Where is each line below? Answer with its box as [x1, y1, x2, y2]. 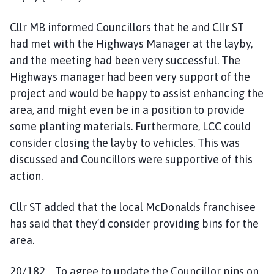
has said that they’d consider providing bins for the [10, 217, 259, 230]
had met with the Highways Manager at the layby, [10, 37, 253, 50]
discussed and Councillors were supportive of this [10, 152, 253, 166]
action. [10, 169, 43, 182]
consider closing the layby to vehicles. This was [10, 136, 240, 149]
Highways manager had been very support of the [10, 70, 250, 83]
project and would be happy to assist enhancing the [10, 86, 264, 100]
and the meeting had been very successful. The [10, 53, 240, 67]
